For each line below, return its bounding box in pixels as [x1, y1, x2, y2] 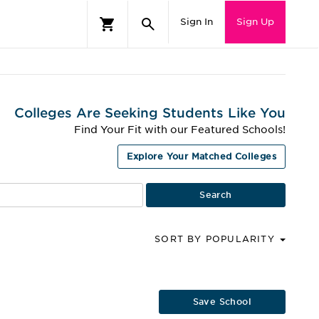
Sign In [180, 16, 213, 27]
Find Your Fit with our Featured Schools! [74, 124, 286, 135]
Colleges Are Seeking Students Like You [14, 105, 286, 120]
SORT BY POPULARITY [155, 234, 278, 244]
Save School [192, 296, 251, 307]
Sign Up [236, 16, 274, 27]
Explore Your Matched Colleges [127, 151, 276, 162]
